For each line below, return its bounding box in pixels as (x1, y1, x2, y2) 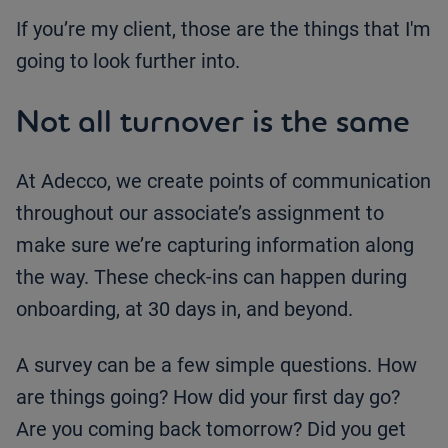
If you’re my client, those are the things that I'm (16, 16, 431, 41)
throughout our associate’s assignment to (16, 200, 384, 225)
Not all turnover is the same (16, 99, 410, 142)
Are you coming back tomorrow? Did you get (16, 416, 406, 441)
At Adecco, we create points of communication (16, 168, 431, 193)
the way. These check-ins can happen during (16, 264, 407, 289)
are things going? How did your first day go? (16, 384, 400, 409)
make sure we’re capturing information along (16, 232, 414, 257)
